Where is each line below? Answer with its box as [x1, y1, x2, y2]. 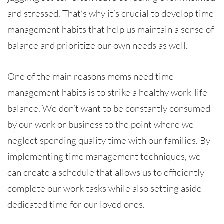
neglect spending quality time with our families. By [7, 134, 210, 146]
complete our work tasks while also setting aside [7, 182, 202, 194]
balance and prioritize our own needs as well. [7, 39, 188, 51]
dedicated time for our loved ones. [7, 198, 145, 210]
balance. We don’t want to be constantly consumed [7, 102, 210, 114]
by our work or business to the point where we [7, 118, 194, 130]
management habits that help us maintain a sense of [7, 23, 214, 35]
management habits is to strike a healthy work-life [7, 86, 207, 98]
